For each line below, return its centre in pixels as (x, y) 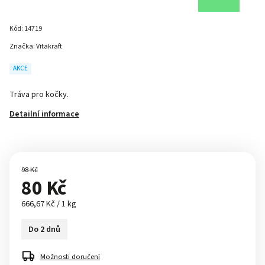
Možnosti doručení (70, 257)
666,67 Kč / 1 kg (49, 204)
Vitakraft (49, 46)
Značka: (23, 46)
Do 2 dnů (44, 229)
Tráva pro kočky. (39, 95)
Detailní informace (44, 114)
